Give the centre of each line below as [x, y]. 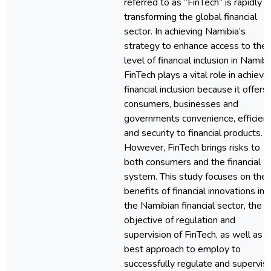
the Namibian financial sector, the [193, 206]
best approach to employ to [182, 249]
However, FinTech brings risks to [192, 148]
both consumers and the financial [192, 162]
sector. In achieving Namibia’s [185, 31]
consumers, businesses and [181, 104]
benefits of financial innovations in [194, 191]
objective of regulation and [180, 220]
